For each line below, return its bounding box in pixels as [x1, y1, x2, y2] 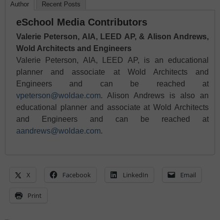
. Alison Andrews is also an [101, 91, 209, 100]
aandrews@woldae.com [16, 127, 101, 136]
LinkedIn [123, 170, 148, 180]
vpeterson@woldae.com [16, 91, 101, 100]
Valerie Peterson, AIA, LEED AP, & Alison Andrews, [16, 32, 209, 41]
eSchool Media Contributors [16, 17, 147, 28]
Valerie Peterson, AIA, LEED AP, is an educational [16, 56, 209, 65]
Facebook [62, 170, 91, 180]
